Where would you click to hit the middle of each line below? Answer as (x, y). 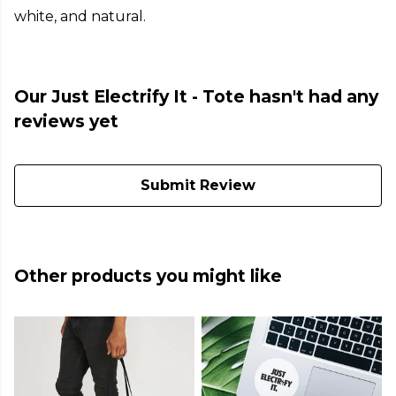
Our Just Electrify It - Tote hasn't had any (196, 97)
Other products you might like (148, 276)
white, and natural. (80, 17)
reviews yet (66, 122)
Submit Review (198, 186)
